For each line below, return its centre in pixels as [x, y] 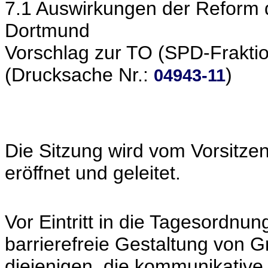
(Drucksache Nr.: [79, 75]
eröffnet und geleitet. [93, 173]
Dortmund [47, 31]
